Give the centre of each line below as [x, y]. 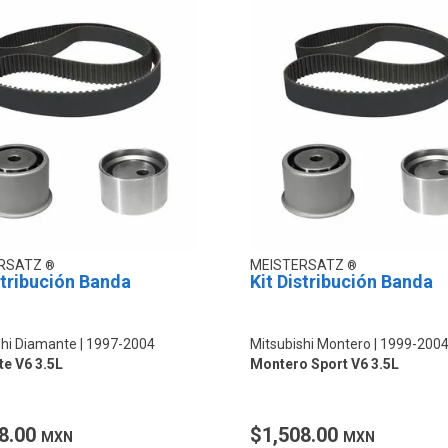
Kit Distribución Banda [341, 281]
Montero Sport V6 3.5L [324, 363]
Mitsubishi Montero [310, 343]
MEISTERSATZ [298, 264]
